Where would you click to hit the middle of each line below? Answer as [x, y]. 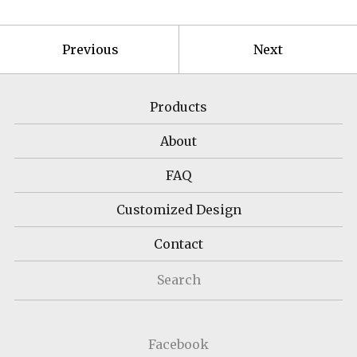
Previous [90, 49]
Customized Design [178, 209]
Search [178, 279]
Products [178, 106]
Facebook [178, 344]
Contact [178, 243]
